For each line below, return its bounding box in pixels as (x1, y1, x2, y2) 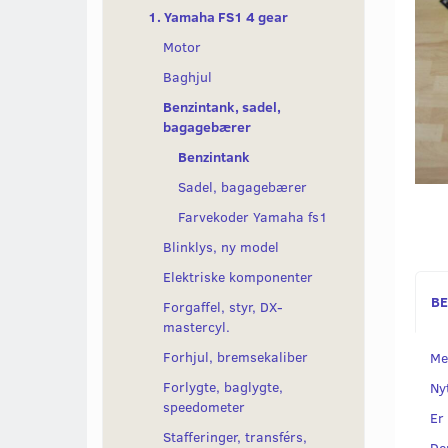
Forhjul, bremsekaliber (163, 347, 308, 367)
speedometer (163, 397, 245, 417)
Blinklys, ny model (163, 237, 279, 257)
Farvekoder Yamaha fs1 (178, 207, 328, 227)
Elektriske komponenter (163, 267, 313, 287)
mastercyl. (163, 317, 230, 337)
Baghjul (163, 67, 212, 87)
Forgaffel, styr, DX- (163, 297, 283, 317)
